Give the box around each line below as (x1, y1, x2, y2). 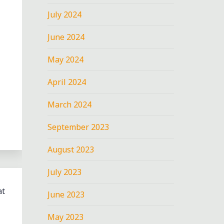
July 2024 (47, 8, 82, 20)
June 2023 (47, 188, 85, 200)
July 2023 (47, 166, 82, 177)
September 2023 (47, 121, 109, 132)
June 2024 (47, 31, 85, 42)
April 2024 (47, 76, 86, 87)
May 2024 (47, 53, 84, 65)
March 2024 (47, 98, 92, 110)
